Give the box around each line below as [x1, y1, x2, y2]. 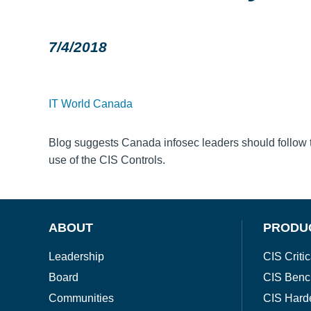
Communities [49, 292, 114, 305]
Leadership [49, 251, 104, 263]
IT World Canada [49, 97, 133, 110]
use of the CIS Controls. [49, 153, 165, 166]
